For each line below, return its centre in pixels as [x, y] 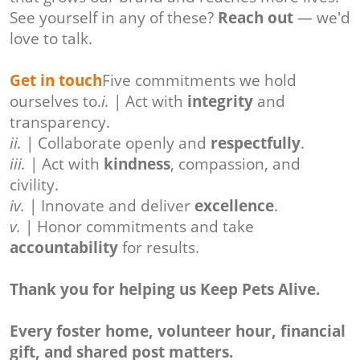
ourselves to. [55, 102]
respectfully [256, 143]
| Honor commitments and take [137, 227]
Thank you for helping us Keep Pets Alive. [165, 290]
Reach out [256, 18]
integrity [220, 102]
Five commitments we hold [199, 81]
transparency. [60, 123]
